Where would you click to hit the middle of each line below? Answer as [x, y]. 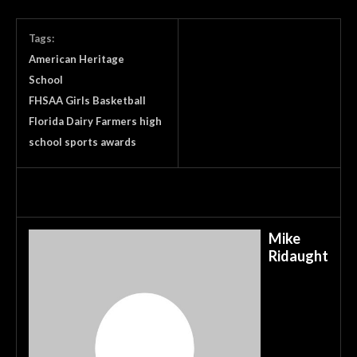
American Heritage [76, 59]
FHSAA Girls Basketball [87, 100]
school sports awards [82, 141]
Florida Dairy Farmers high [95, 121]
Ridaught [298, 255]
